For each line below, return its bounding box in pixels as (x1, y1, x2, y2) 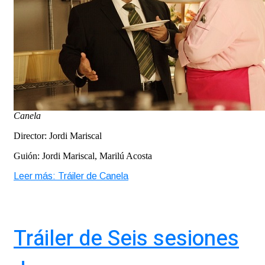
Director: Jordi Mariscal (14, 131, 102, 141)
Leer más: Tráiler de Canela (14, 171, 128, 182)
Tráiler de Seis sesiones (14, 223, 239, 255)
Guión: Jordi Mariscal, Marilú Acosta (14, 151, 152, 161)
